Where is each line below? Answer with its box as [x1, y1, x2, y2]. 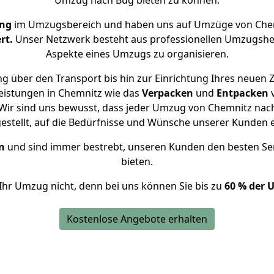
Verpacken [142, 86, 193, 100]
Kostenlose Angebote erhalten [67, 212, 207, 226]
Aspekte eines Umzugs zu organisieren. [45, 47, 229, 61]
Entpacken [217, 86, 268, 100]
